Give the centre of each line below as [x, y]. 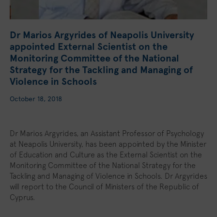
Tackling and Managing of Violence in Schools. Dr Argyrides [108, 176]
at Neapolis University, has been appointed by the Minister [108, 144]
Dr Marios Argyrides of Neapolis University [102, 35]
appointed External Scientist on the [89, 46]
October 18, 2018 [36, 99]
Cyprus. [23, 197]
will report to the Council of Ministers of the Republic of [104, 186]
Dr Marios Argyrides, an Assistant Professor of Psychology [107, 133]
